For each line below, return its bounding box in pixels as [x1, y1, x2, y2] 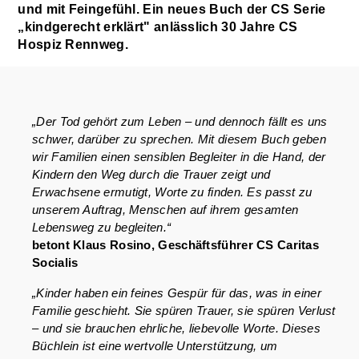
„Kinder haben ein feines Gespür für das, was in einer [32, 286, 321, 300]
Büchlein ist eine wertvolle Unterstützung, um [32, 339, 278, 353]
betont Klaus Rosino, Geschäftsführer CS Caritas [32, 238, 320, 252]
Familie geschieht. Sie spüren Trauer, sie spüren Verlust [32, 304, 336, 317]
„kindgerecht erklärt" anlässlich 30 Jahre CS [18, 20, 298, 34]
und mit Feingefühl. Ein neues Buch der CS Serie [18, 2, 326, 16]
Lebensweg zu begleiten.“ [32, 220, 171, 234]
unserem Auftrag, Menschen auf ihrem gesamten [32, 203, 299, 216]
